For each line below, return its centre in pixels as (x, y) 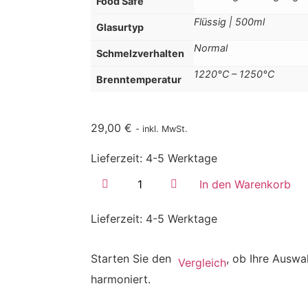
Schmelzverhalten (140, 53)
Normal (211, 47)
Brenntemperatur (139, 79)
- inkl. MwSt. (162, 129)
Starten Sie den (133, 259)
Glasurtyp (120, 27)
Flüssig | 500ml (229, 21)
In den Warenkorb (245, 184)
